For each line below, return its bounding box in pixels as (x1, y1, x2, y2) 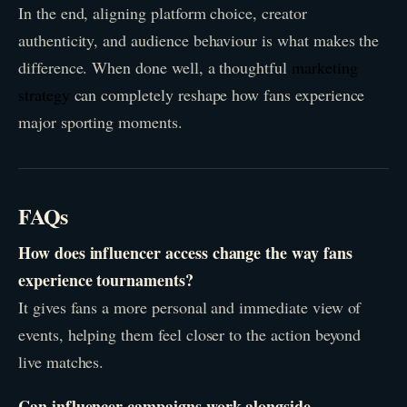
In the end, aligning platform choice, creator (18, 2, 307, 25)
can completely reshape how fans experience (69, 84, 365, 106)
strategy (18, 84, 70, 106)
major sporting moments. (18, 111, 183, 134)
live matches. (18, 350, 104, 372)
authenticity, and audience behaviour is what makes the (18, 29, 380, 52)
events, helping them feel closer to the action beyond (18, 323, 362, 345)
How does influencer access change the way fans (18, 240, 352, 264)
